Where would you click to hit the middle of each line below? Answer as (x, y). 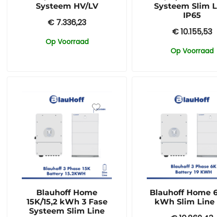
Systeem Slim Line (67, 211)
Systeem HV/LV (67, 6)
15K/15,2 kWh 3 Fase (67, 201)
